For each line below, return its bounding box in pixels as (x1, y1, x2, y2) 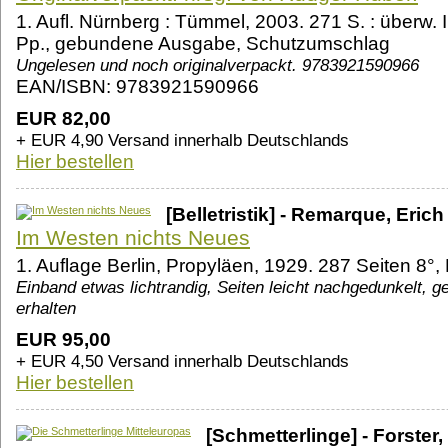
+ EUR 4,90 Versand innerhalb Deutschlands (16, 130, 349, 151)
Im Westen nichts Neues (16, 226, 250, 250)
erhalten (16, 298, 76, 319)
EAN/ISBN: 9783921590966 (16, 76, 259, 98)
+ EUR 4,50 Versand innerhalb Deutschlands (16, 351, 349, 372)
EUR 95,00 (16, 329, 111, 351)
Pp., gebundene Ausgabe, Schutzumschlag (16, 33, 390, 55)
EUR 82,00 (16, 108, 111, 130)
